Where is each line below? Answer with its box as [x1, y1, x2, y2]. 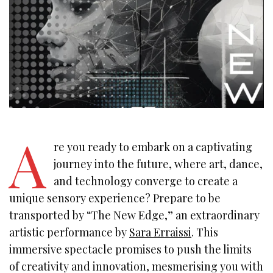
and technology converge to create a [53, 174, 238, 189]
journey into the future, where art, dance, [53, 157, 263, 172]
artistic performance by [9, 225, 130, 240]
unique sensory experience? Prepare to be [9, 191, 221, 206]
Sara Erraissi [129, 225, 192, 240]
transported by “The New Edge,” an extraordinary [9, 208, 260, 223]
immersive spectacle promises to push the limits [9, 242, 252, 257]
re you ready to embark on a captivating [53, 140, 252, 155]
